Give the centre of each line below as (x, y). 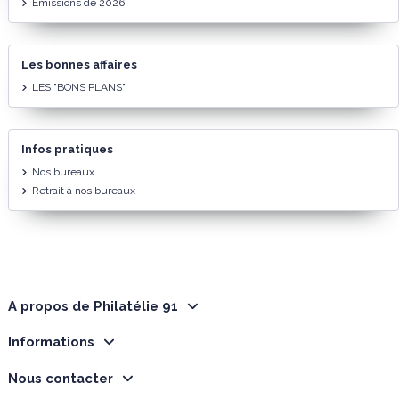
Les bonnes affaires (79, 64)
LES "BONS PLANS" (78, 88)
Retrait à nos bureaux (83, 191)
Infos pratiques (67, 149)
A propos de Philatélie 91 (93, 305)
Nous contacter (61, 379)
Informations (51, 342)
